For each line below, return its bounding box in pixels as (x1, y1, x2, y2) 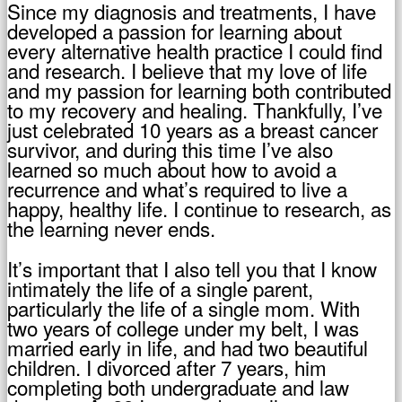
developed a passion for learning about (7, 16, 342, 46)
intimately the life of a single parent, (7, 273, 313, 302)
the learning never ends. (7, 214, 215, 243)
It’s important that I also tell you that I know (7, 253, 377, 283)
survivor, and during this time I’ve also (7, 135, 333, 164)
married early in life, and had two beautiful (7, 332, 368, 362)
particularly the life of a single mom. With (7, 293, 360, 322)
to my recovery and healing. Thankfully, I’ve (7, 95, 382, 125)
